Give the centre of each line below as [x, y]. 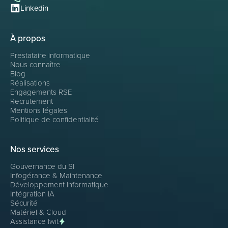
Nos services [35, 150]
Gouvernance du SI [42, 167]
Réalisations [30, 83]
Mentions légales [39, 111]
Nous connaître [35, 65]
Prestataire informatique [50, 56]
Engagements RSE [41, 92]
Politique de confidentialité [54, 120]
